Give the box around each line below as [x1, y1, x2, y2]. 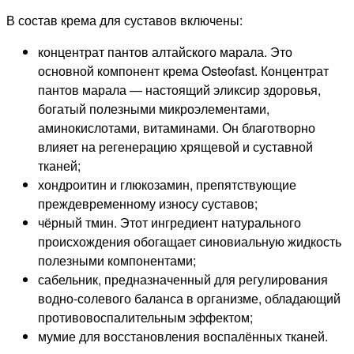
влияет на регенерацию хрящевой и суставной [38, 137, 313, 156]
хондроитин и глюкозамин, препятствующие [38, 175, 296, 194]
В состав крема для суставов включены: [6, 10, 243, 29]
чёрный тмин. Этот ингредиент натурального [38, 213, 301, 232]
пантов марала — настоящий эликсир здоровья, [38, 80, 321, 99]
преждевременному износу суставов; [38, 194, 258, 213]
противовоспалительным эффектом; [38, 307, 253, 326]
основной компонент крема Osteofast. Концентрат [38, 61, 329, 80]
